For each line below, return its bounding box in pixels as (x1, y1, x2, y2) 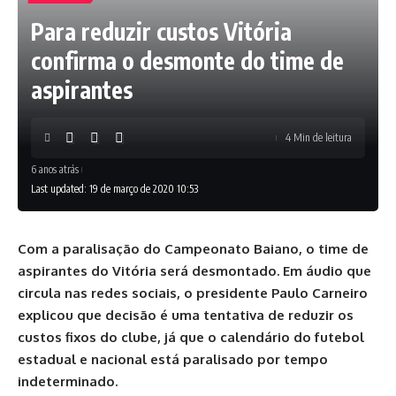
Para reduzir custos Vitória (31, 17, 292, 46)
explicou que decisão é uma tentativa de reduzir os (18, 307, 354, 324)
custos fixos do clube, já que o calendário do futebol (18, 329, 364, 346)
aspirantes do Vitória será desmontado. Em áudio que (18, 263, 371, 279)
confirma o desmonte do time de (31, 46, 344, 75)
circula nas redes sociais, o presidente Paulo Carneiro (18, 285, 368, 301)
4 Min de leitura (286, 131, 352, 144)
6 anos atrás (31, 162, 79, 176)
